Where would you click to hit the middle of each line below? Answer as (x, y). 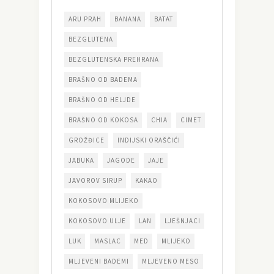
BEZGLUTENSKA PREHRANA (114, 60)
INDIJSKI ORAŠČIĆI (149, 140)
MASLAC (108, 241)
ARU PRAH (85, 19)
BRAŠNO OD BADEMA (103, 80)
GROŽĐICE (87, 140)
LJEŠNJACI (183, 221)
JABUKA (81, 161)
